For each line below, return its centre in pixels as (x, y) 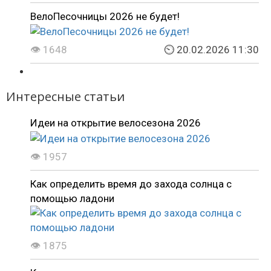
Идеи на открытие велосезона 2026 (116, 123)
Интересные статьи (65, 97)
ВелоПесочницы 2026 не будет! (105, 16)
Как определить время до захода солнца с (131, 184)
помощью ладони (72, 198)
